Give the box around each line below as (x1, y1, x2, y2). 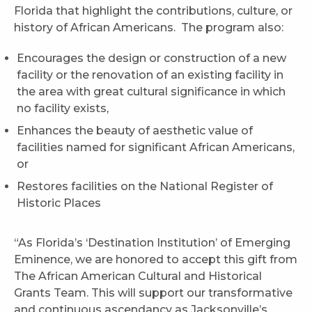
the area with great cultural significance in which (17, 85, 286, 99)
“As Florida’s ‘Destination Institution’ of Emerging (14, 236, 290, 250)
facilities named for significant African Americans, (17, 141, 295, 155)
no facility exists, (17, 102, 109, 116)
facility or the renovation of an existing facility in (17, 68, 284, 82)
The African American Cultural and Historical (14, 270, 262, 283)
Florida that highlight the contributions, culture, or (14, 4, 292, 18)
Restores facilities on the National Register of (17, 180, 274, 194)
